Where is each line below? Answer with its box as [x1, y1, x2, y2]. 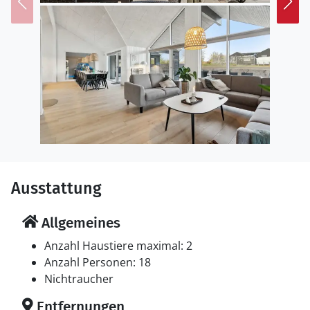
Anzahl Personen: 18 [44, 255, 151, 270]
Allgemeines [38, 214, 120, 232]
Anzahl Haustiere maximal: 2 [44, 238, 192, 253]
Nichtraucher [44, 271, 113, 286]
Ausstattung [11, 179, 102, 198]
